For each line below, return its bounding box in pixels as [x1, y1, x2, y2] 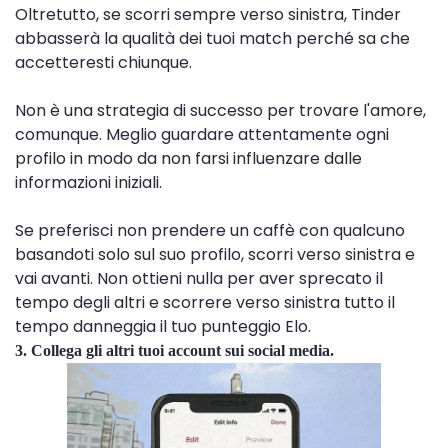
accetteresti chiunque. [15, 51, 192, 75]
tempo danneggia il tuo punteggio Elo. [15, 315, 311, 339]
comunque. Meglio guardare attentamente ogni [15, 123, 389, 147]
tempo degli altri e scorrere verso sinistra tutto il [15, 291, 395, 315]
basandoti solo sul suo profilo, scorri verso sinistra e [15, 243, 415, 267]
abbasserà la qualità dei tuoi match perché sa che [15, 27, 410, 51]
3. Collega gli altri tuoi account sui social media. [15, 342, 334, 360]
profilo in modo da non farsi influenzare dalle [15, 147, 362, 171]
